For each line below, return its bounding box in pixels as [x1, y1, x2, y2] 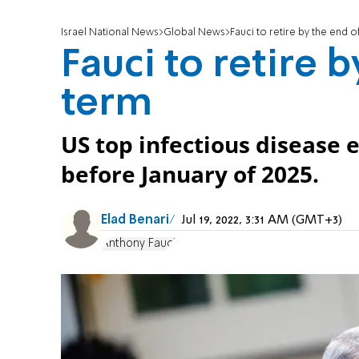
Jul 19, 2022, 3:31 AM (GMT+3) [182, 214, 342, 228]
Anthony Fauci [101, 237, 175, 249]
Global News [163, 27, 225, 38]
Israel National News [61, 27, 159, 38]
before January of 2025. [61, 159, 319, 190]
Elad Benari [101, 214, 169, 228]
